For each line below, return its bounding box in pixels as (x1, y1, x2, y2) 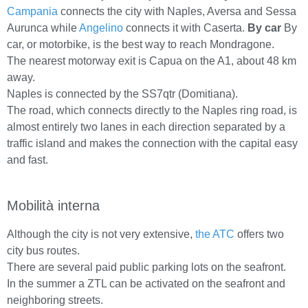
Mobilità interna (7, 198, 100, 214)
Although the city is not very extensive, (7, 228, 195, 241)
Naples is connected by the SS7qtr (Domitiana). (7, 88, 238, 100)
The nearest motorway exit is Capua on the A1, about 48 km (7, 55, 296, 67)
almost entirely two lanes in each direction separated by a (7, 121, 285, 133)
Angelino (79, 22, 123, 34)
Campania (7, 5, 58, 18)
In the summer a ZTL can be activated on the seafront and (7, 278, 285, 290)
